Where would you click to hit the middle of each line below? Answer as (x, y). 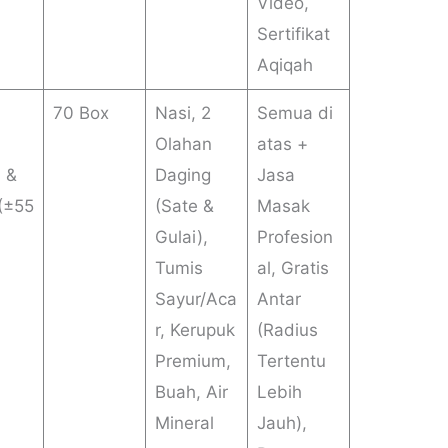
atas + (282, 144)
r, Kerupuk (194, 330)
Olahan (183, 144)
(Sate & (184, 206)
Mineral (184, 423)
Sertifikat (293, 34)
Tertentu (291, 361)
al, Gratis (292, 268)
